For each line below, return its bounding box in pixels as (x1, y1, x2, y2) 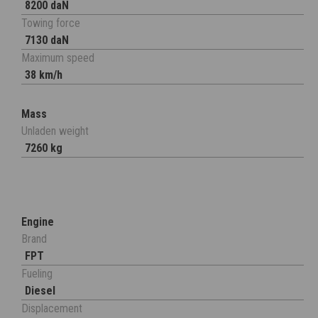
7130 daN (25, 33, 69, 48)
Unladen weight (21, 124, 89, 138)
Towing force (21, 16, 80, 31)
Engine (21, 215, 54, 229)
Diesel (25, 284, 55, 298)
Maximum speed (21, 51, 94, 65)
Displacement (21, 302, 82, 316)
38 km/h (25, 68, 62, 82)
